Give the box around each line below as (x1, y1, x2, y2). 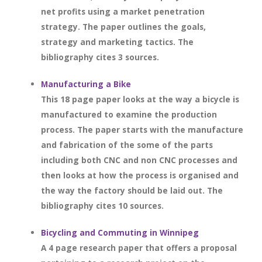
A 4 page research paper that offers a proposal (41, 242, 237, 253)
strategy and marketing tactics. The (41, 36, 194, 47)
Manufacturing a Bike (41, 78, 131, 89)
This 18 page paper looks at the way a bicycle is (41, 94, 239, 105)
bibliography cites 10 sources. (41, 200, 164, 211)
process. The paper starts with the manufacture (41, 124, 243, 135)
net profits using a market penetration (41, 6, 205, 17)
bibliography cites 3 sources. (41, 51, 159, 63)
